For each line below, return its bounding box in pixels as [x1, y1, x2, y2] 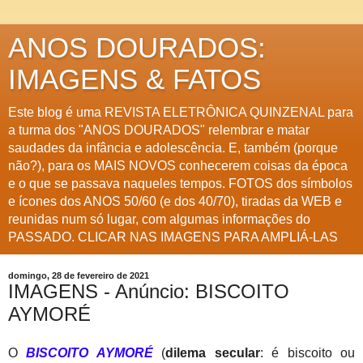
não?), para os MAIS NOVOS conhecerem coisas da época [8, 159, 348, 173]
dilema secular [165, 345, 260, 360]
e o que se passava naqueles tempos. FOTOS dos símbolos [8, 177, 352, 190]
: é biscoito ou [259, 345, 356, 360]
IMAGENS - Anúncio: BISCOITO [8, 280, 289, 302]
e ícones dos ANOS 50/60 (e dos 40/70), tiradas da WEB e [8, 194, 342, 208]
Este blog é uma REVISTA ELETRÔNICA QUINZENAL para [8, 105, 353, 119]
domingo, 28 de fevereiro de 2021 [8, 271, 149, 280]
